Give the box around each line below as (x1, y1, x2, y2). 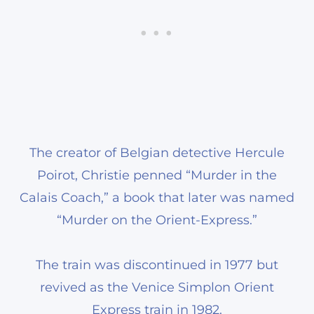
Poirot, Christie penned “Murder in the (37, 167, 277, 183)
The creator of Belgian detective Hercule (29, 144, 285, 161)
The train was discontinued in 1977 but (36, 257, 278, 273)
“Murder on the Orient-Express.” (57, 212, 257, 228)
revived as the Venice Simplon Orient (40, 279, 274, 295)
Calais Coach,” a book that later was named (20, 189, 294, 205)
